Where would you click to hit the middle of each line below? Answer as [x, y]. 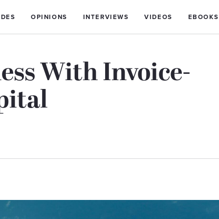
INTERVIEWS [106, 17]
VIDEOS [158, 17]
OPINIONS [49, 17]
